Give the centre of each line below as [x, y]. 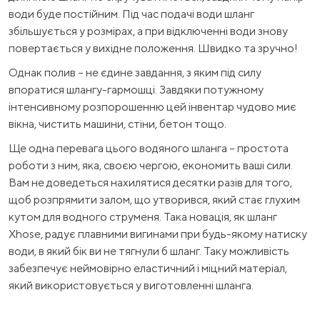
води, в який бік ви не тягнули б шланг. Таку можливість [149, 251]
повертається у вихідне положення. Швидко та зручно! [153, 48]
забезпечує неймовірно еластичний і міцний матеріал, [148, 268]
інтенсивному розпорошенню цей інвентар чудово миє [152, 106]
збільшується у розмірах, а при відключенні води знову [148, 31]
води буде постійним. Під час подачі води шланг [131, 14]
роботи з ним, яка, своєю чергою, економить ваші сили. [151, 165]
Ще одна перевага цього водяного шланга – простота [149, 148]
